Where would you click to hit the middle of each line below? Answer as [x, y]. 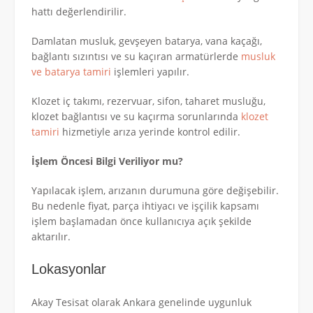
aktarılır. [51, 236]
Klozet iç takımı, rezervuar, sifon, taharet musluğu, [148, 101]
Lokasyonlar [69, 269]
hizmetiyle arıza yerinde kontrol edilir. [150, 131]
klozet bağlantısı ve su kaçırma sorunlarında [136, 116]
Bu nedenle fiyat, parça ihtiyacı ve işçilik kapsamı [145, 205]
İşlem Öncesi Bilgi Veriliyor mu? [107, 161]
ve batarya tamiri [71, 71]
